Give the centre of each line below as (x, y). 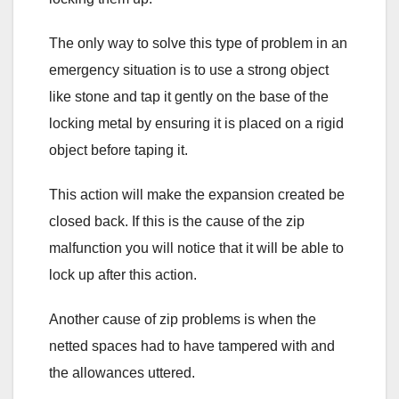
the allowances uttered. (122, 372)
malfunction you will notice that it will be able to (196, 248)
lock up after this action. (123, 274)
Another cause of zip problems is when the (183, 319)
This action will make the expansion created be (197, 194)
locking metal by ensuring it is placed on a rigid (196, 123)
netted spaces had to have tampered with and (192, 346)
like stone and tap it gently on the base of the (189, 96)
